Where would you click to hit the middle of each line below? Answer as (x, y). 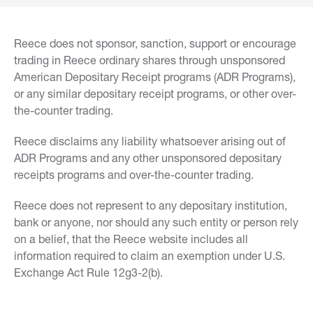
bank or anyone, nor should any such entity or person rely (156, 222)
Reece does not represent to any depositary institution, (151, 205)
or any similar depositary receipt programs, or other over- (155, 93)
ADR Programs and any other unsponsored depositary (148, 158)
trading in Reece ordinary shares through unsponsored (150, 60)
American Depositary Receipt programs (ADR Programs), (155, 77)
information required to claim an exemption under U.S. (150, 255)
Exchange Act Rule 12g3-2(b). (88, 272)
